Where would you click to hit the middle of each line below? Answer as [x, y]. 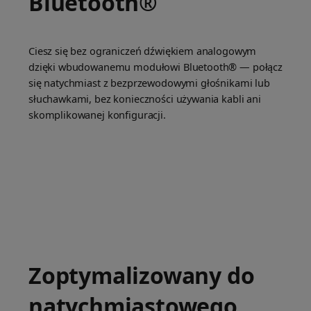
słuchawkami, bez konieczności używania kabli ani [145, 99]
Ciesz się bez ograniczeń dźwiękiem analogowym [143, 51]
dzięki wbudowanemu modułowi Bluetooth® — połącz [155, 67]
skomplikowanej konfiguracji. [97, 115]
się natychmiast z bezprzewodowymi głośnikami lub [149, 83]
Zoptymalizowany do [142, 276]
